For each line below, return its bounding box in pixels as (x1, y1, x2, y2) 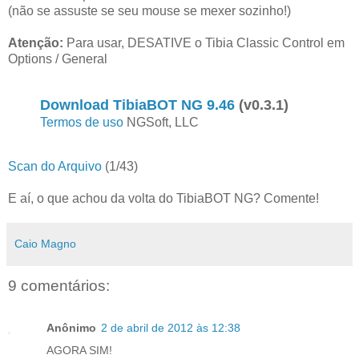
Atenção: (8, 35, 63, 50)
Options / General (8, 51, 107, 66)
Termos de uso (40, 115, 123, 129)
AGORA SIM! (46, 343, 112, 357)
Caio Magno (14, 237, 76, 251)
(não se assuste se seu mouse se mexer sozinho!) (8, 3, 291, 18)
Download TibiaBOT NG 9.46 (40, 96, 235, 113)
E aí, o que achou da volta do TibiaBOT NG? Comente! (8, 192, 319, 206)
